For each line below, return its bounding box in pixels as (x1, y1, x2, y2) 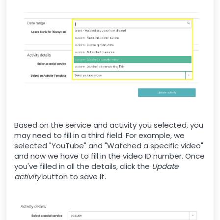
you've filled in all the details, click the (14, 161, 152, 171)
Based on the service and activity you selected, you (14, 119, 203, 130)
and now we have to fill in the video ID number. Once (14, 150, 205, 161)
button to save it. (40, 171, 106, 182)
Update (152, 161, 178, 171)
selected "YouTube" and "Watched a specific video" (14, 140, 203, 151)
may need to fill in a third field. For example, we (14, 130, 185, 140)
